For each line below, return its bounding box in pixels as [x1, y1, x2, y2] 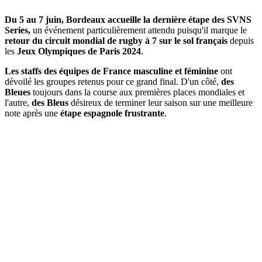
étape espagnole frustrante [60, 108, 164, 118]
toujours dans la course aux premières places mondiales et [30, 87, 244, 97]
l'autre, [5, 97, 32, 108]
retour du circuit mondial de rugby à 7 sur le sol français [5, 35, 227, 46]
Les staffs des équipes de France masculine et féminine [5, 65, 218, 76]
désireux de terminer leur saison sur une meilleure [68, 97, 253, 108]
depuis [227, 35, 254, 46]
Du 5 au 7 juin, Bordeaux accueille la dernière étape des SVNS [5, 14, 251, 25]
